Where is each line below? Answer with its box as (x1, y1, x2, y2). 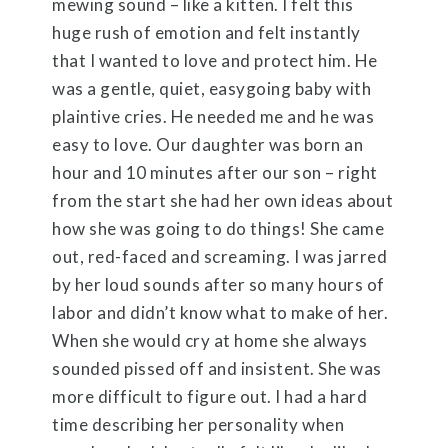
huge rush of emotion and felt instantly (52, 21, 361, 43)
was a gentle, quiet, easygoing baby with (52, 77, 372, 99)
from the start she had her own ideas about (52, 189, 394, 211)
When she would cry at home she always (52, 329, 368, 351)
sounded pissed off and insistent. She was (52, 357, 382, 379)
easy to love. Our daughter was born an (52, 133, 364, 155)
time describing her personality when (52, 413, 345, 435)
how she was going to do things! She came (52, 217, 385, 239)
